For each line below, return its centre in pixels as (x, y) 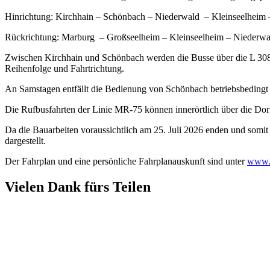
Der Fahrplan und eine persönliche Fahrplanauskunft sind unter (126, 161)
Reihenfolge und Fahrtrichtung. (64, 68)
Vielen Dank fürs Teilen (78, 187)
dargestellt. (27, 140)
